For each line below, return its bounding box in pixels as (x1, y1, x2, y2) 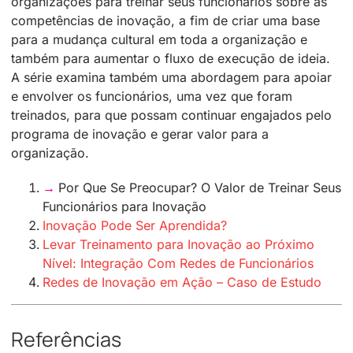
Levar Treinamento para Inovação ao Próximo (43, 236, 314, 252)
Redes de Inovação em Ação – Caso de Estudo (43, 273, 321, 290)
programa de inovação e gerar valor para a (11, 125, 269, 142)
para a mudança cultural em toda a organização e (11, 31, 307, 47)
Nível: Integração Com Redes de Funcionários (43, 255, 314, 271)
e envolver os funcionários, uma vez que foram (11, 87, 292, 104)
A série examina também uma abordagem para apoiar (11, 69, 332, 85)
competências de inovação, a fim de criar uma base (11, 12, 320, 28)
